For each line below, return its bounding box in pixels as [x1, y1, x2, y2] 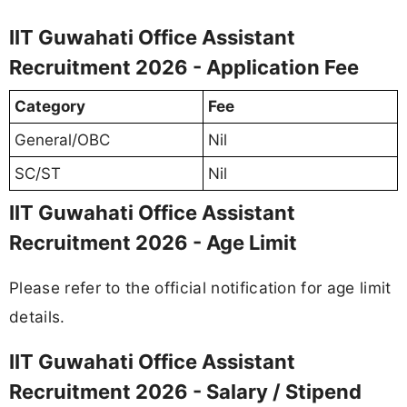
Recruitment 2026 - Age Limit [9, 230, 297, 254]
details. [9, 307, 65, 326]
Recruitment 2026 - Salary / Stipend [9, 380, 362, 404]
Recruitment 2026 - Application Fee [9, 55, 359, 79]
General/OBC [15, 131, 110, 150]
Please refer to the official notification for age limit [9, 278, 392, 297]
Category [15, 96, 85, 115]
